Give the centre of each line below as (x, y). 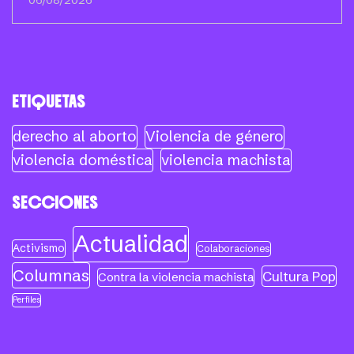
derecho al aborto (75, 137)
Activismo (39, 249)
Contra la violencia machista (176, 277)
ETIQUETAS (49, 102)
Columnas (51, 276)
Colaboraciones (233, 249)
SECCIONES (55, 203)
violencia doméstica (83, 160)
